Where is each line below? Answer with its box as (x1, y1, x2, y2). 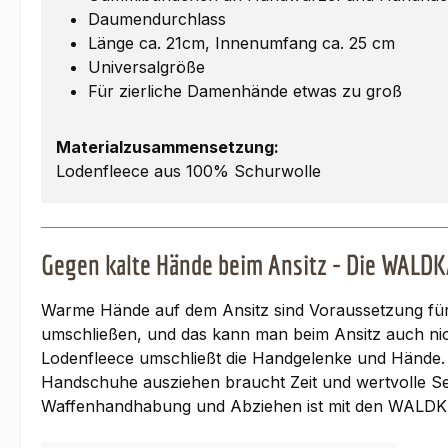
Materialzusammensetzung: (56, 137, 279, 158)
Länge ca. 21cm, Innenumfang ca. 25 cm (88, 33, 395, 54)
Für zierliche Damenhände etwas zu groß (88, 81, 402, 102)
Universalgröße (88, 57, 205, 78)
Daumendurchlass (88, 9, 226, 30)
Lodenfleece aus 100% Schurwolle (56, 161, 321, 182)
